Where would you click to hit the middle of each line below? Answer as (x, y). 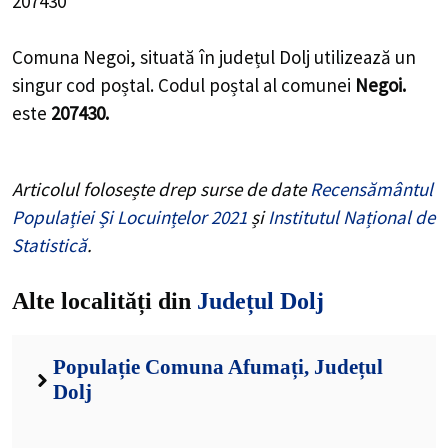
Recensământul (371, 188)
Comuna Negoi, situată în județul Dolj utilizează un (214, 57)
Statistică (49, 244)
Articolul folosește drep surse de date (161, 188)
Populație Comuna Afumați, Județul (217, 367)
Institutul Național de (351, 216)
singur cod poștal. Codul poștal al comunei (183, 85)
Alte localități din (104, 301)
